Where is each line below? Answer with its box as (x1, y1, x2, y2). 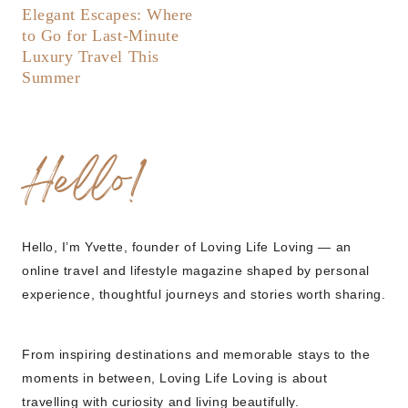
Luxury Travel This (22, 47, 159, 66)
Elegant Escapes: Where (22, 5, 193, 25)
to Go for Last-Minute (22, 26, 179, 46)
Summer (22, 68, 81, 87)
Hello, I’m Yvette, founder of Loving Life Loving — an (22, 240, 352, 255)
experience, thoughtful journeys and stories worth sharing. (22, 287, 386, 302)
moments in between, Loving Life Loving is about (22, 371, 328, 386)
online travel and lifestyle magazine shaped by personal (22, 263, 370, 279)
